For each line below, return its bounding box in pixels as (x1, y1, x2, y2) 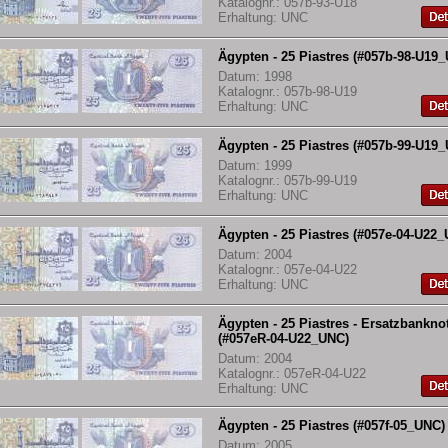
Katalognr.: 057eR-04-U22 (218, 366, 366, 382)
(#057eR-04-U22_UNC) (218, 331, 349, 347)
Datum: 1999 (218, 158, 292, 174)
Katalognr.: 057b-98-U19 (218, 84, 357, 100)
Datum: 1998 (218, 69, 292, 85)
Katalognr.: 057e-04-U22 (218, 262, 357, 278)
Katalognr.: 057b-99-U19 (218, 173, 357, 189)
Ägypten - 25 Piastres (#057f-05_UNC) (218, 418, 445, 434)
